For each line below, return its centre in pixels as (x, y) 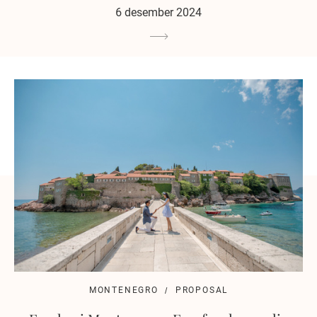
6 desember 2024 (158, 13)
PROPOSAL (202, 290)
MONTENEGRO (123, 290)
